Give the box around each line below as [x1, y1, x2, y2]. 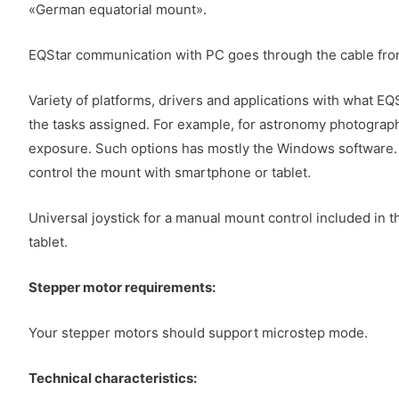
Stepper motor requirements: [28, 278, 216, 296]
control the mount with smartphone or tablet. [28, 163, 311, 181]
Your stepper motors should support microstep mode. [28, 323, 368, 341]
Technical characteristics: [28, 369, 197, 387]
